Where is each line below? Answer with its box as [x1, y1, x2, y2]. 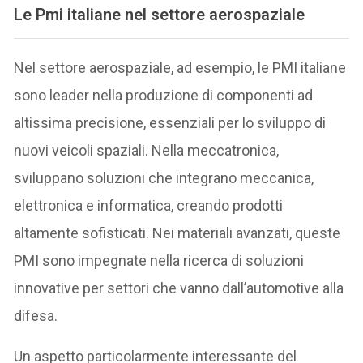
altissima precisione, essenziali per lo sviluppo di [14, 113, 327, 131]
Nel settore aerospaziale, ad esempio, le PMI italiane [14, 58, 347, 76]
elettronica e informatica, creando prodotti [14, 196, 284, 214]
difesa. [14, 306, 58, 324]
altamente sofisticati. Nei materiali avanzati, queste [14, 224, 341, 241]
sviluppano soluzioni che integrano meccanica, [14, 169, 314, 186]
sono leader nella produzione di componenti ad [14, 86, 314, 104]
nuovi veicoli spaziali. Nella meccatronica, [14, 141, 280, 159]
